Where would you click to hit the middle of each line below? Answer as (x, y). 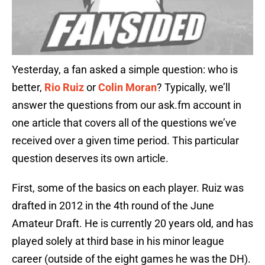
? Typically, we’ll (193, 88)
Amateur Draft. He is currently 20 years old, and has (132, 224)
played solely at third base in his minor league (118, 241)
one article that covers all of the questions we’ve (124, 123)
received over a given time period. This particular (125, 141)
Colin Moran (127, 88)
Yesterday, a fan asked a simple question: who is (125, 70)
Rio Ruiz (64, 88)
